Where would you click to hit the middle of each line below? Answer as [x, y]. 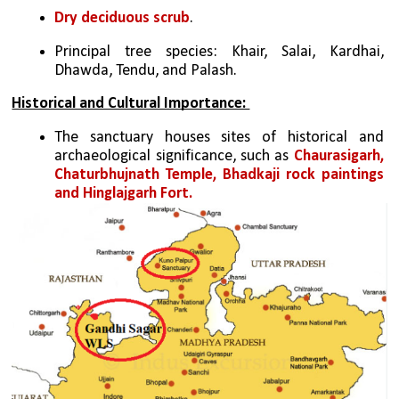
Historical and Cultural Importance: [131, 103]
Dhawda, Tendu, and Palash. [146, 71]
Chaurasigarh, [338, 156]
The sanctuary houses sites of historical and [219, 138]
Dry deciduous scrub [122, 19]
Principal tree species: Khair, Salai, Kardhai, [219, 53]
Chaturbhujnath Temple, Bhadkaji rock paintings [219, 175]
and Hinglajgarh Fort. [124, 194]
